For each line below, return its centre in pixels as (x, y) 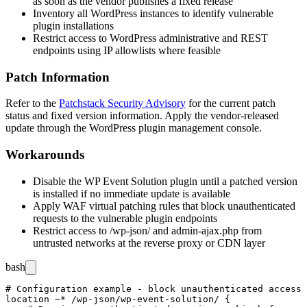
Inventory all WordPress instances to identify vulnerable (153, 13)
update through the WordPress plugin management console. (134, 128)
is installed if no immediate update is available (132, 193)
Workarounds (45, 155)
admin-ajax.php (205, 230)
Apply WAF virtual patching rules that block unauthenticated (164, 206)
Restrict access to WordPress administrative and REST (150, 38)
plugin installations (73, 25)
